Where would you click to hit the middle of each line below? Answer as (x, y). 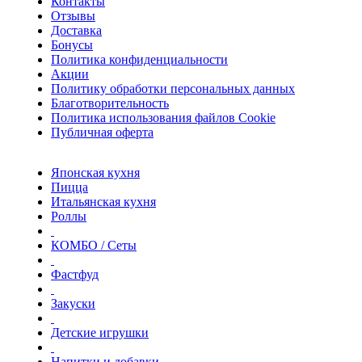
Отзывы (73, 16)
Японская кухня (95, 173)
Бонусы (72, 45)
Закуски (73, 304)
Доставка (76, 31)
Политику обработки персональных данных (173, 89)
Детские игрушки (100, 333)
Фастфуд (75, 275)
